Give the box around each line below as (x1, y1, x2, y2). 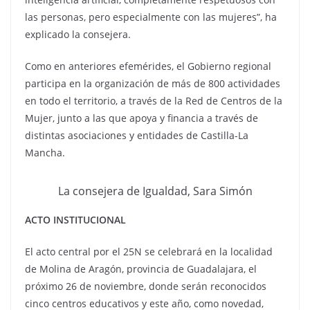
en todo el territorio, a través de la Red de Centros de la (25, 94, 282, 107)
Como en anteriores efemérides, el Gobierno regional (25, 60, 271, 73)
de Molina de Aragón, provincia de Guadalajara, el (25, 262, 257, 276)
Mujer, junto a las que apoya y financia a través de (25, 111, 258, 125)
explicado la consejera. (25, 28, 131, 41)
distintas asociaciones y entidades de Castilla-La (25, 129, 248, 142)
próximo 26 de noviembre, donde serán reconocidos (25, 280, 266, 293)
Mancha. (25, 146, 65, 159)
